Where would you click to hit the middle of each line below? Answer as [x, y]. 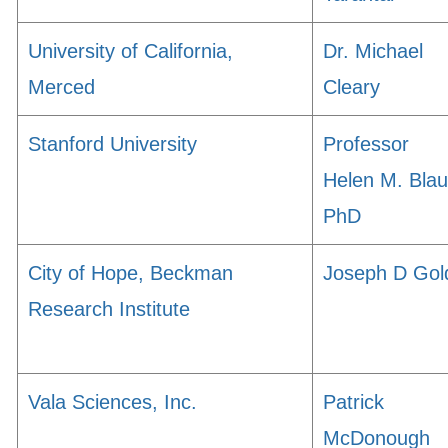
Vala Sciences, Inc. [112, 402]
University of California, [130, 51]
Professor [366, 144]
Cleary [351, 87]
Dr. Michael [373, 51]
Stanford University [112, 144]
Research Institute [109, 309]
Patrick [353, 402]
